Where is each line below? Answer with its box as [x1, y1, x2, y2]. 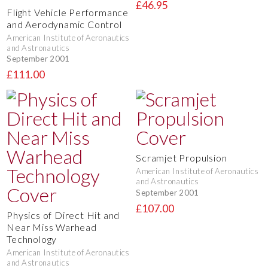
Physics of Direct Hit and [7, 209, 120, 221]
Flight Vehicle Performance [7, 6, 129, 18]
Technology [7, 233, 57, 245]
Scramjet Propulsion [136, 152, 227, 164]
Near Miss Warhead [7, 221, 97, 233]
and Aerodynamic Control [7, 18, 122, 30]
